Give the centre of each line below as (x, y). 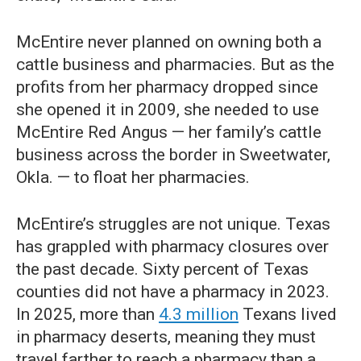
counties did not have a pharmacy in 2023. (173, 292)
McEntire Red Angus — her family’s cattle (169, 133)
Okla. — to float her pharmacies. (133, 178)
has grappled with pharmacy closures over (172, 247)
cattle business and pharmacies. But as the (175, 65)
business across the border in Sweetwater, (173, 155)
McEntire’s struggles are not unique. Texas (173, 224)
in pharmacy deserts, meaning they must (166, 337)
